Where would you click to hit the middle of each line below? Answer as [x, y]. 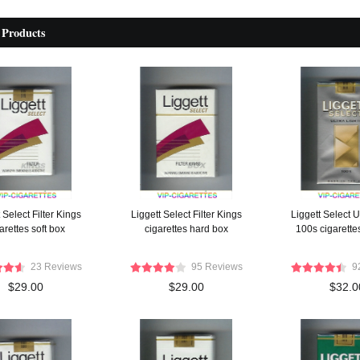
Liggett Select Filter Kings [186, 215]
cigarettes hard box [186, 229]
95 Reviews [217, 267]
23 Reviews [56, 267]
